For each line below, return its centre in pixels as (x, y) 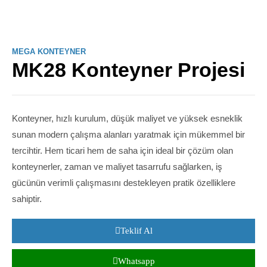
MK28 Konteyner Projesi (128, 70)
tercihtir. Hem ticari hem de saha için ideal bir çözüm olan (122, 150)
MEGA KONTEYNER (49, 52)
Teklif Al (136, 231)
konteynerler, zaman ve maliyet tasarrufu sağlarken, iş (117, 167)
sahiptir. (27, 199)
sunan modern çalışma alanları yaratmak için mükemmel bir (128, 134)
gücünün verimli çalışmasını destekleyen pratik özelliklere (124, 183)
